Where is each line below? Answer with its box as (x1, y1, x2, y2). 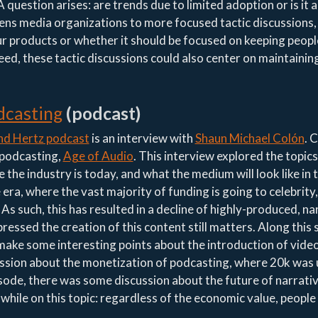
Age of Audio (62, 148, 133, 164)
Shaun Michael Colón (194, 131, 305, 146)
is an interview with (89, 131, 195, 146)
